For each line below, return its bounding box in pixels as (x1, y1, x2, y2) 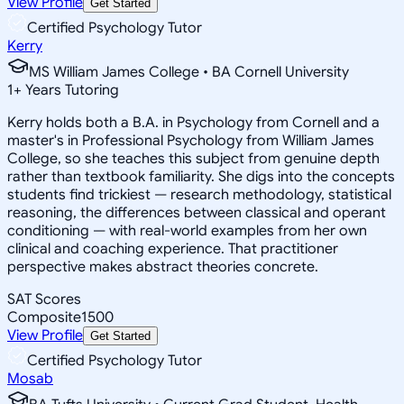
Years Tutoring (22, 80, 119, 99)
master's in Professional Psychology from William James (7, 131, 374, 150)
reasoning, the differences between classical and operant (7, 203, 386, 222)
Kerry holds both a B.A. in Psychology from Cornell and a (7, 113, 380, 132)
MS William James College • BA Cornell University (29, 62, 349, 81)
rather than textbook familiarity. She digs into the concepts (7, 167, 395, 186)
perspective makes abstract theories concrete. (7, 257, 318, 276)
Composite (7, 308, 81, 326)
